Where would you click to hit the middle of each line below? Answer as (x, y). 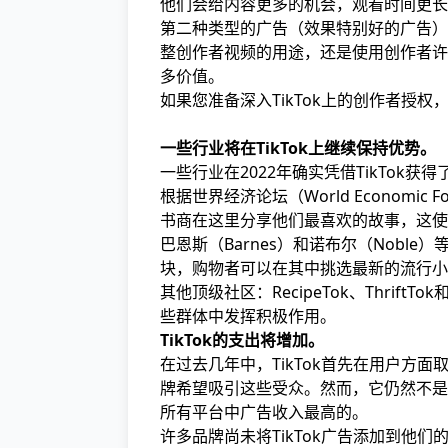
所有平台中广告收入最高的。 (264, 412)
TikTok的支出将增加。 (242, 340)
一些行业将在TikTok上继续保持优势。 (298, 148)
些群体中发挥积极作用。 (248, 316)
